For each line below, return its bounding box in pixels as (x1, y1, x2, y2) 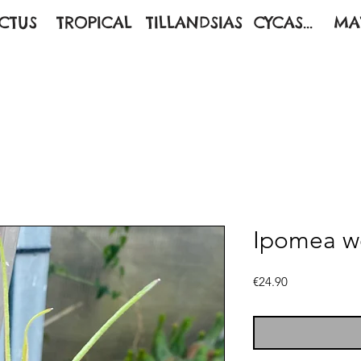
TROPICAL (56, 11, 132, 32)
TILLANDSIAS (146, 11, 243, 32)
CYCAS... (253, 11, 313, 32)
